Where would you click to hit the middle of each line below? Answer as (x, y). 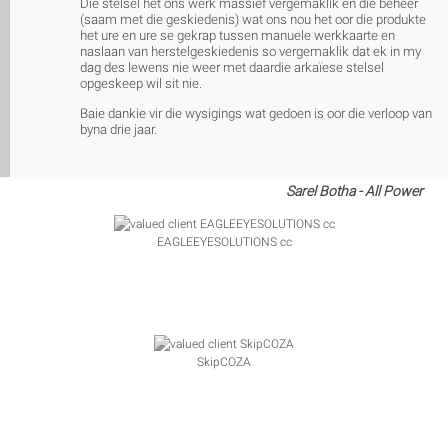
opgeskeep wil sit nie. (141, 84)
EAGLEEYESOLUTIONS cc (224, 241)
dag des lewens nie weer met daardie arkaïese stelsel (232, 68)
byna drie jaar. (118, 129)
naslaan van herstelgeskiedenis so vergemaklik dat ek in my (250, 52)
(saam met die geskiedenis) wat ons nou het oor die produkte (253, 20)
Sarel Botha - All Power (354, 190)
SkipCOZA (224, 361)
